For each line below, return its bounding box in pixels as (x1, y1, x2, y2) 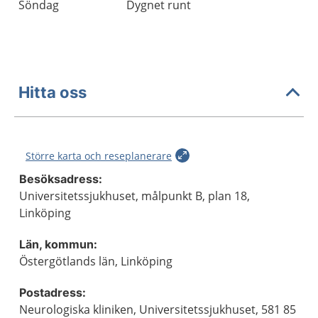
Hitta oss (18, 82, 87, 102)
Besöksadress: (19, 172, 102, 186)
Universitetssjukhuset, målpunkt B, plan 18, (19, 188, 250, 204)
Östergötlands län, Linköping (19, 253, 172, 269)
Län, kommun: (19, 237, 97, 251)
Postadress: (19, 285, 86, 300)
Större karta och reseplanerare (26, 149, 172, 163)
